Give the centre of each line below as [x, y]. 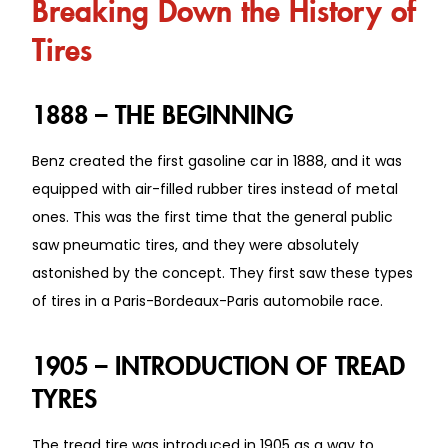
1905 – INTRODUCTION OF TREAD [218, 360]
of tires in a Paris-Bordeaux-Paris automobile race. [207, 300]
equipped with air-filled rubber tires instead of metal [215, 188]
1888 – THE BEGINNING [162, 109]
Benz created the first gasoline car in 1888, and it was [217, 160]
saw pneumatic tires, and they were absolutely [195, 244]
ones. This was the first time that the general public [212, 216]
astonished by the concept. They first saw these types [222, 272]
